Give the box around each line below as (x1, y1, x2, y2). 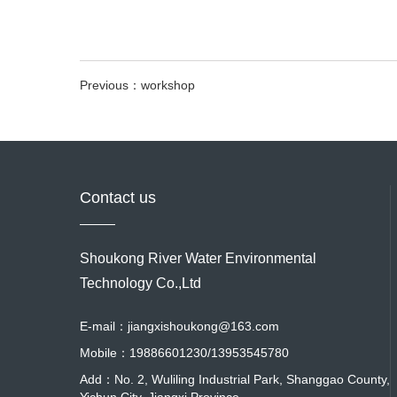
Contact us (80, 189, 156, 206)
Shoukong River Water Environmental (80, 251, 316, 266)
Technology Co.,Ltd (80, 276, 201, 291)
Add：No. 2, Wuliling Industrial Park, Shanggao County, (80, 372, 390, 386)
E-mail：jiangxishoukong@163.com (80, 319, 279, 333)
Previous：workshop (80, 78, 195, 92)
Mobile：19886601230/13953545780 (80, 346, 289, 360)
